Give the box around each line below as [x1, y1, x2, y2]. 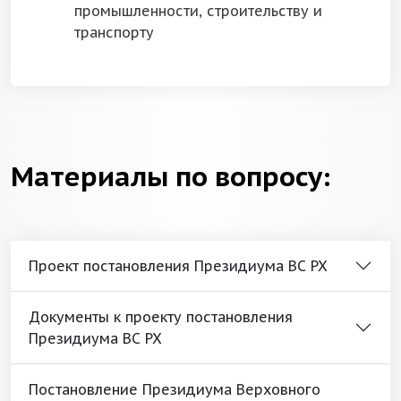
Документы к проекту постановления [29, 308, 293, 326]
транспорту [74, 23, 154, 41]
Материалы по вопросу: [11, 158, 330, 193]
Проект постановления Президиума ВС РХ [29, 257, 328, 275]
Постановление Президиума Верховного [29, 380, 320, 398]
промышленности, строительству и [74, 2, 322, 20]
